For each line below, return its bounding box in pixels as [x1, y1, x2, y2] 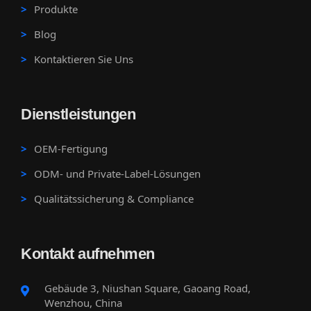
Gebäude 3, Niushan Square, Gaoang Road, [44, 280, 251, 295]
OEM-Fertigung [34, 141, 108, 155]
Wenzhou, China [44, 295, 122, 310]
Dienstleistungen [21, 105, 135, 123]
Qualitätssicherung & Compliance [34, 191, 194, 205]
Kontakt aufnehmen [21, 244, 155, 262]
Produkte [34, 1, 78, 16]
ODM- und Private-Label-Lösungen [34, 166, 201, 180]
